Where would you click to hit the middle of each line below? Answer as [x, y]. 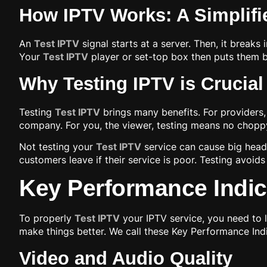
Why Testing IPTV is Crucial [141, 83]
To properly [47, 218]
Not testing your [58, 146]
